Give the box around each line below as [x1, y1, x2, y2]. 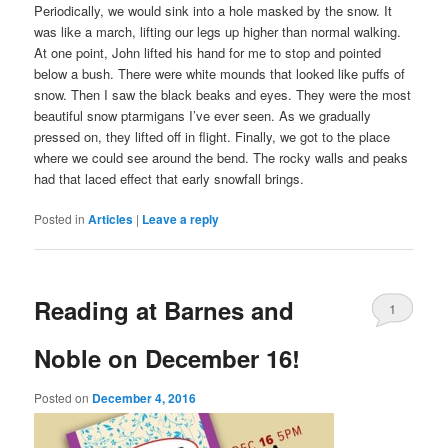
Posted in [34, 210, 86, 228]
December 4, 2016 [92, 389, 197, 408]
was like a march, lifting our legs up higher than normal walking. [34, 21, 402, 41]
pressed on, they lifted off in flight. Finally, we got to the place [34, 126, 391, 146]
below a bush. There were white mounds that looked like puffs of [34, 63, 406, 83]
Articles [88, 210, 134, 229]
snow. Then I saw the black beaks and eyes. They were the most [34, 84, 412, 104]
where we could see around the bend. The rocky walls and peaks [34, 147, 409, 167]
